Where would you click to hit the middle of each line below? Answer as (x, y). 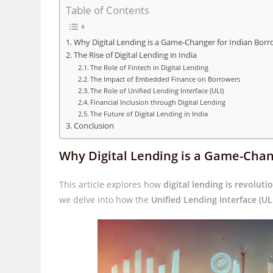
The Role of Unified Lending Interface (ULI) (157, 91)
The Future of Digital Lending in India (149, 114)
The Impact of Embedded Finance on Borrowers (165, 79)
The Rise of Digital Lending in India (135, 55)
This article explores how (112, 184)
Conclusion (94, 126)
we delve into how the (105, 200)
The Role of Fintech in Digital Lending (150, 68)
